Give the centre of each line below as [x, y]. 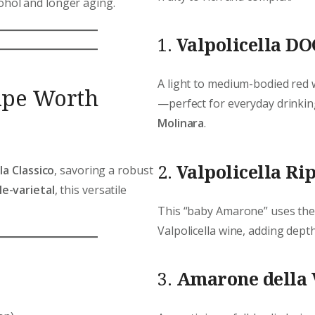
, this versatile [91, 190]
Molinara [181, 123]
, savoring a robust [104, 171]
